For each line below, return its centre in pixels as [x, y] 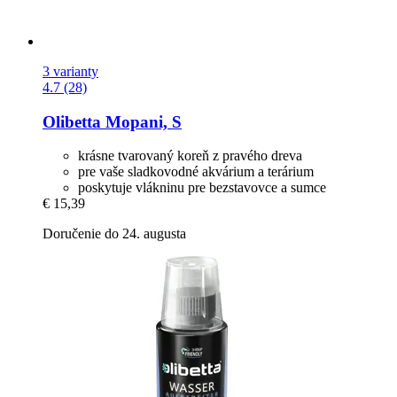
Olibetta [72, 121]
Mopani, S [141, 121]
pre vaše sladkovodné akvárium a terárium [196, 172]
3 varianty [70, 71]
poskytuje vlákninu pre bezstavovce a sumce [202, 188]
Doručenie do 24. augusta [114, 234]
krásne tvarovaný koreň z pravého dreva [190, 156]
